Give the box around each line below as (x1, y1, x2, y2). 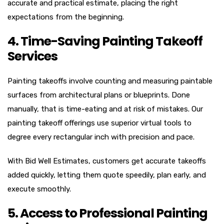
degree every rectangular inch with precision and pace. (7, 132, 194, 141)
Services (7, 47, 57, 65)
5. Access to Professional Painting (7, 204, 207, 222)
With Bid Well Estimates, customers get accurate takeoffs (7, 156, 206, 165)
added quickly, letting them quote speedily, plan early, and (7, 170, 206, 179)
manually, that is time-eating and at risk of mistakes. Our (7, 104, 203, 113)
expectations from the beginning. (7, 12, 124, 21)
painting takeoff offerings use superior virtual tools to (7, 118, 191, 127)
